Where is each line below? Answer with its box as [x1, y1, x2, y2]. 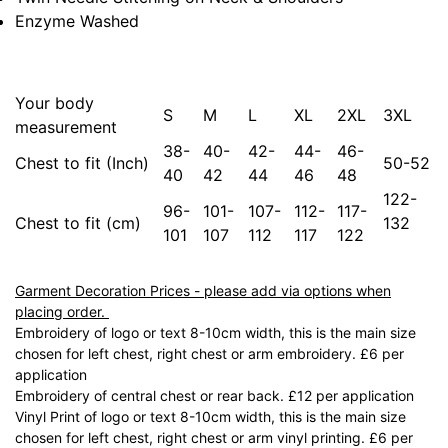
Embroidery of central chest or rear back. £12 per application [15, 386, 418, 404]
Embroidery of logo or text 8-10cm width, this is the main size [15, 323, 416, 341]
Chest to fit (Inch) [15, 152, 149, 173]
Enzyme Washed [15, 10, 139, 31]
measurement [15, 116, 117, 137]
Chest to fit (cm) [15, 212, 141, 233]
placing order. [15, 302, 109, 320]
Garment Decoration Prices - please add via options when [15, 281, 391, 299]
